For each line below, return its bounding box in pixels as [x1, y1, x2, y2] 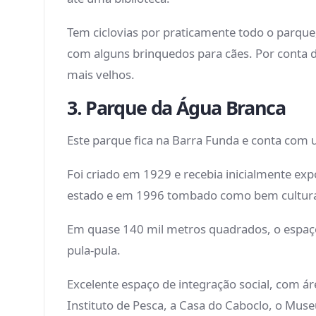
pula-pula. [67, 242, 126, 259]
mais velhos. [67, 66, 135, 83]
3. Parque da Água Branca [67, 95, 290, 121]
